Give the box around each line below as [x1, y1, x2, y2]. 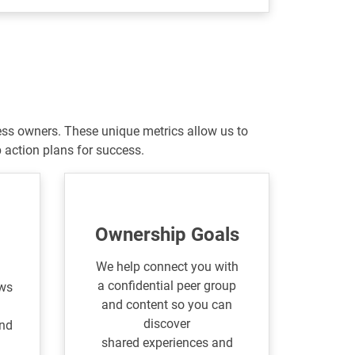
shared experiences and [101, 335, 233, 351]
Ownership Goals [94, 223, 239, 246]
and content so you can [101, 297, 233, 313]
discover [143, 316, 191, 332]
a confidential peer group [97, 278, 237, 294]
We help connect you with [95, 259, 239, 275]
